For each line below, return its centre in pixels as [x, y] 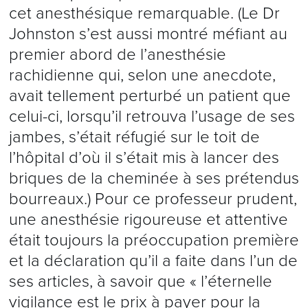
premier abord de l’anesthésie [117, 55]
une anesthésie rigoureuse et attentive [148, 220]
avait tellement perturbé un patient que [150, 96]
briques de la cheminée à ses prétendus [154, 178]
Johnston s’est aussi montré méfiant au [148, 34]
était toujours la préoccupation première [154, 240]
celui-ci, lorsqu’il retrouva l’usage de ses [152, 117]
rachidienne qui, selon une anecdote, [142, 75]
